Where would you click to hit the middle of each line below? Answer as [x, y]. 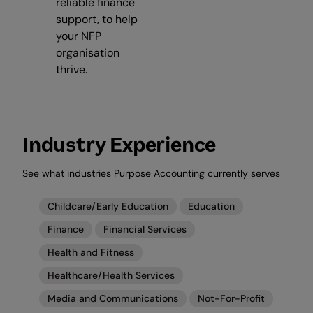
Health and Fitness [91, 252]
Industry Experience [119, 145]
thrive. [72, 69]
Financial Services [145, 229]
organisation [88, 52]
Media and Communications [113, 298]
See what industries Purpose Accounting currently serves [151, 173]
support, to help [97, 19]
